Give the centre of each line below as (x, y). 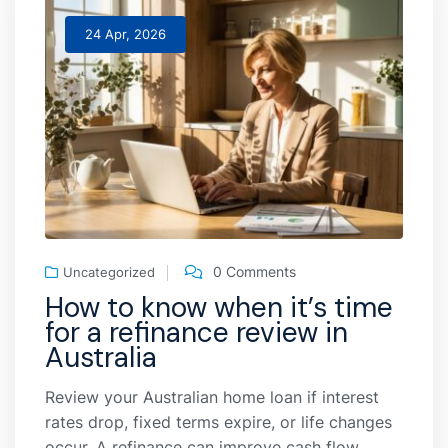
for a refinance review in (196, 333)
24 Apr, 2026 (125, 33)
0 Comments (254, 272)
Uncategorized (109, 272)
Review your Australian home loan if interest (212, 397)
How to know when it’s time (219, 308)
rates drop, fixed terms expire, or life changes (218, 422)
